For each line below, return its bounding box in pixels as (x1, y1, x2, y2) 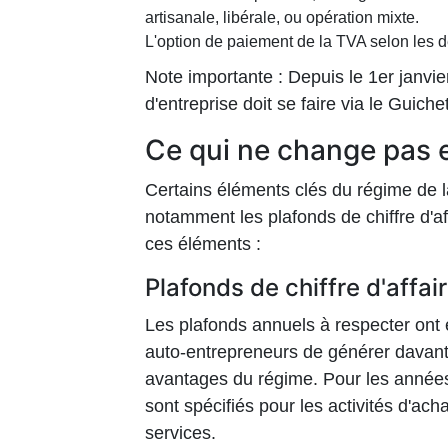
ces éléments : (145, 234, 261, 255)
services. (145, 423, 216, 444)
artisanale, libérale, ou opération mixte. (145, 9, 419, 27)
